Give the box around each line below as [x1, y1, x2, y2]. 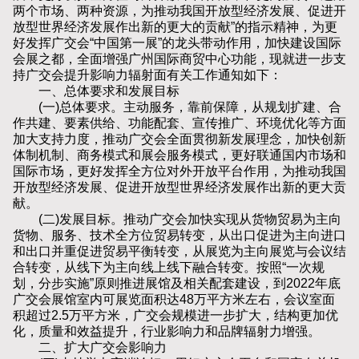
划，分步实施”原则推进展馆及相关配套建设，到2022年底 [13, 276, 341, 291]
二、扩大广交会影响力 [13, 341, 167, 355]
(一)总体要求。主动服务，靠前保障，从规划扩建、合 [13, 100, 341, 115]
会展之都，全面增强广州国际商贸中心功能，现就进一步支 [13, 52, 346, 67]
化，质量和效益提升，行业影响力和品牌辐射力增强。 [13, 325, 321, 339]
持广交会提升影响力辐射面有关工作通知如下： [13, 68, 282, 83]
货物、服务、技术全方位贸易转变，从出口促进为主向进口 [13, 228, 346, 243]
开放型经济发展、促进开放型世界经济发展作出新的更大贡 [13, 180, 346, 195]
